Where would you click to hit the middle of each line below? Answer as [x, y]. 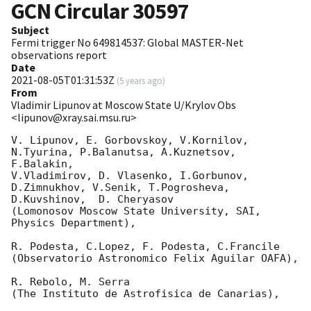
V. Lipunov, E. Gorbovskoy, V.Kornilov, [130, 141]
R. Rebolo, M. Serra [74, 282]
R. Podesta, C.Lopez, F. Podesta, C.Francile [149, 247]
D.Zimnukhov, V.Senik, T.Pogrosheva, [120, 188]
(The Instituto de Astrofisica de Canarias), [145, 294]
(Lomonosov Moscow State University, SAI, [136, 211]
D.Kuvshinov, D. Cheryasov [92, 200]
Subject [30, 30]
